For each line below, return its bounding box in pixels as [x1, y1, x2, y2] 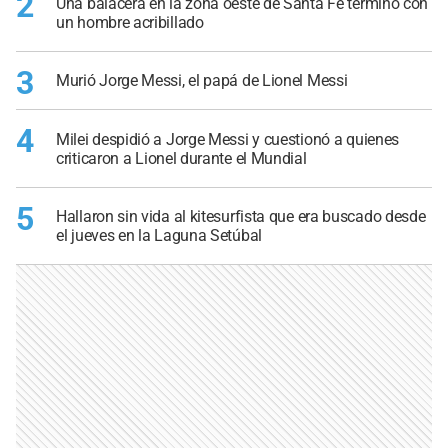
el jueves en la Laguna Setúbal [56, 225, 262, 245]
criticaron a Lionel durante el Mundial [56, 148, 307, 168]
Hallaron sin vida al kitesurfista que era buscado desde [56, 206, 426, 226]
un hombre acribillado [56, 12, 204, 32]
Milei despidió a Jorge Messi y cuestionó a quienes [56, 129, 400, 149]
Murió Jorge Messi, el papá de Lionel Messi [56, 71, 348, 91]
